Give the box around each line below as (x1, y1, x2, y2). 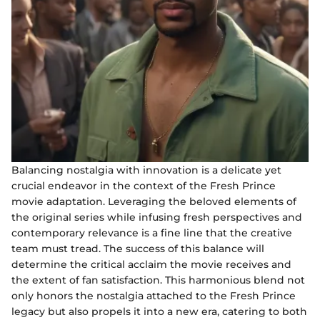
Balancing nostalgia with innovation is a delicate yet (11, 163, 281, 176)
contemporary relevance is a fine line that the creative (11, 226, 292, 239)
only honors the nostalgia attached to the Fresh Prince (11, 289, 296, 302)
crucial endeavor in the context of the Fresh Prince (11, 179, 276, 192)
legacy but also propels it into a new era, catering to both (11, 304, 307, 318)
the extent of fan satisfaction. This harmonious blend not (11, 273, 305, 286)
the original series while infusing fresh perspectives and (11, 210, 302, 224)
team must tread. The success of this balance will (11, 241, 264, 255)
